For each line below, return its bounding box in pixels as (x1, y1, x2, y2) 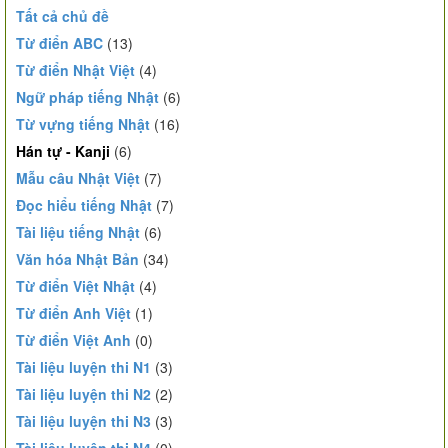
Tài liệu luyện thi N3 (16, 411, 151, 431)
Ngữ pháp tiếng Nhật (16, 87, 159, 107)
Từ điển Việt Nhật (16, 276, 135, 296)
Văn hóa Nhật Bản (16, 249, 139, 269)
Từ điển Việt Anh (16, 330, 131, 350)
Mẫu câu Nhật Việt (16, 168, 140, 188)
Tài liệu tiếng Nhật (16, 222, 140, 242)
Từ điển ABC (16, 33, 103, 53)
